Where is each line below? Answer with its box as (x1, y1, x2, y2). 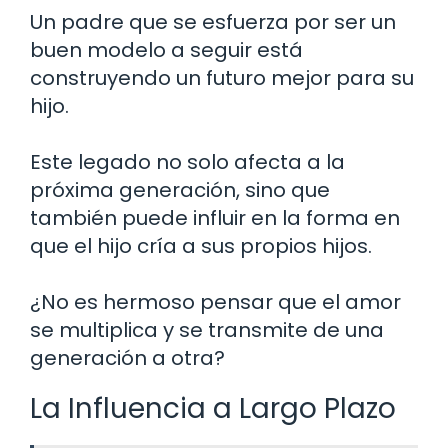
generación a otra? (30, 343, 225, 372)
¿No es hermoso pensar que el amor (30, 287, 401, 316)
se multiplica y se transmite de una (30, 315, 384, 344)
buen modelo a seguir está (30, 35, 303, 64)
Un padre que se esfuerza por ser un (30, 7, 396, 36)
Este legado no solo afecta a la (30, 147, 345, 176)
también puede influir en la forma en (30, 203, 400, 232)
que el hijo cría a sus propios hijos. (30, 231, 372, 260)
